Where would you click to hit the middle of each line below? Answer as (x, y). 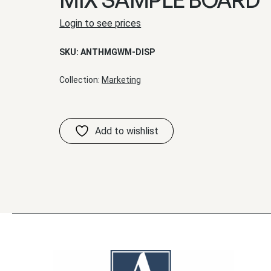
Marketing (122, 80)
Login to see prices (100, 23)
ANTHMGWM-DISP (118, 52)
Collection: (81, 80)
